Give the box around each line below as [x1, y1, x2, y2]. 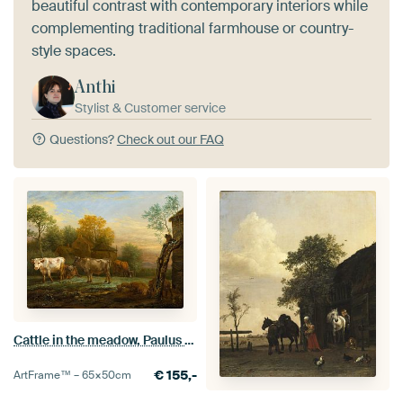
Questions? [46, 130, 117, 148]
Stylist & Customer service [75, 99, 226, 116]
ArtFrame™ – [13, 368, 82, 383]
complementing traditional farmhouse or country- [31, 18, 354, 38]
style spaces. [31, 40, 116, 60]
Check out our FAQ [116, 130, 224, 148]
